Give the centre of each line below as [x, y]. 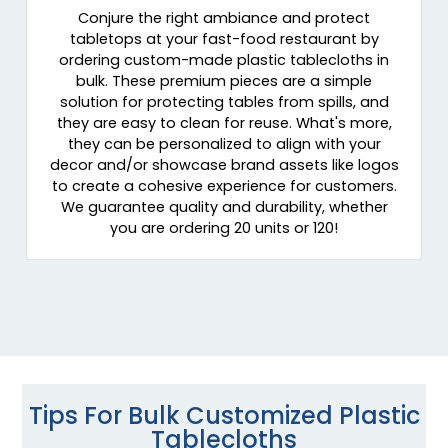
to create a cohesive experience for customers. [224, 186]
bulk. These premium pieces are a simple [224, 81]
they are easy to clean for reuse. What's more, [224, 123]
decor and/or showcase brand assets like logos [224, 165]
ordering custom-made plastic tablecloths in [224, 60]
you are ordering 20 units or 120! [224, 228]
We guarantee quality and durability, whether [224, 207]
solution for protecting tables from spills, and [224, 102]
